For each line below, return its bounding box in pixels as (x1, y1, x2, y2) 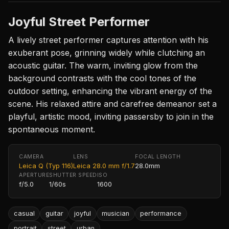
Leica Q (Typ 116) (19, 162, 73, 170)
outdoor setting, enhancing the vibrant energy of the (8, 85, 212, 96)
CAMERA (19, 153, 44, 160)
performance (140, 210, 182, 218)
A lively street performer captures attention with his (8, 34, 209, 45)
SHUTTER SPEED (49, 171, 97, 178)
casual (13, 210, 35, 218)
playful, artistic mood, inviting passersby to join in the (8, 111, 214, 122)
